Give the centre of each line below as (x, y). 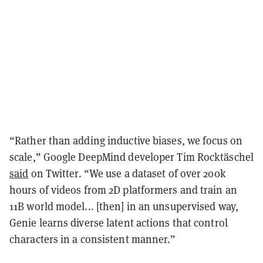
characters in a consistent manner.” (93, 239)
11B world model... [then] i (70, 206)
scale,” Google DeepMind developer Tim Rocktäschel (131, 157)
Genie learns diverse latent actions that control (119, 222)
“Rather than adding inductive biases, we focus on (126, 140)
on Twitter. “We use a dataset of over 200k (127, 173)
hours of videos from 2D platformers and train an (123, 190)
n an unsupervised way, (184, 206)
